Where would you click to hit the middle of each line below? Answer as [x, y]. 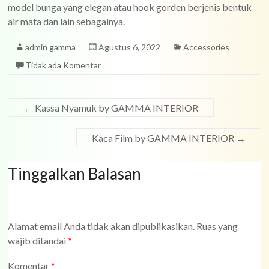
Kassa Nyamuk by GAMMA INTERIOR [116, 108]
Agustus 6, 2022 [130, 47]
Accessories [207, 47]
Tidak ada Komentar [63, 65]
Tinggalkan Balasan [75, 174]
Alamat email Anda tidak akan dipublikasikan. [101, 226]
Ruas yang [217, 226]
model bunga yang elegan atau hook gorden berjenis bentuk [130, 7]
